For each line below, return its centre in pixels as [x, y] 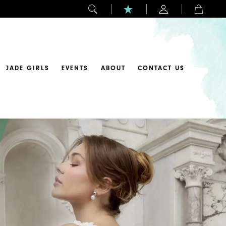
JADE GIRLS [28, 68]
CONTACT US [161, 68]
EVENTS [75, 68]
